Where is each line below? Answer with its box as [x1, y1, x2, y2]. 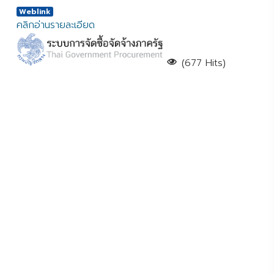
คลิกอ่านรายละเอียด [17, 18, 95, 32]
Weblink [19, 6, 51, 17]
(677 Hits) [178, 56, 226, 71]
